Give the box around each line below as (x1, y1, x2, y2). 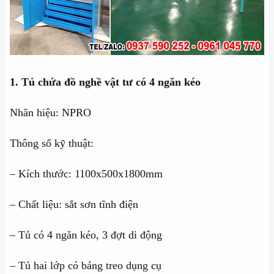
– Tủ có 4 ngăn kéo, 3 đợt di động (10, 229, 162, 242)
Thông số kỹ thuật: (10, 137, 94, 150)
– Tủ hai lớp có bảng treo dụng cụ (10, 259, 161, 272)
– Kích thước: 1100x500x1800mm (10, 168, 163, 180)
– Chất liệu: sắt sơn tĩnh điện (10, 198, 138, 211)
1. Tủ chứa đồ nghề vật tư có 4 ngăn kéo (10, 76, 201, 89)
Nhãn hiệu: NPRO (10, 106, 91, 119)
